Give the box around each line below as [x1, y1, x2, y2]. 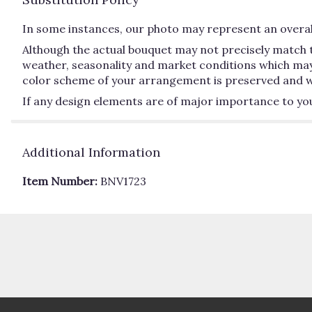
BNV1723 [100, 174, 146, 189]
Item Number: [22, 174, 100, 189]
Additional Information [22, 144, 160, 161]
